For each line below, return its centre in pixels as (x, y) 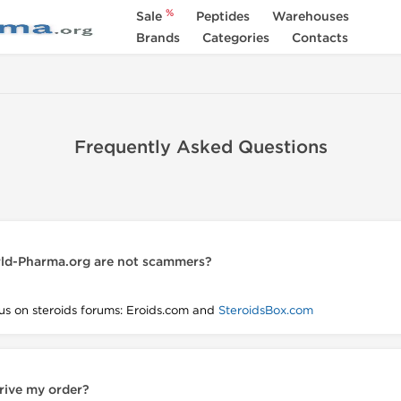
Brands (158, 38)
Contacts (320, 38)
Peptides (222, 17)
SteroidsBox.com (266, 310)
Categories (235, 38)
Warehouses (310, 17)
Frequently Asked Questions (200, 148)
